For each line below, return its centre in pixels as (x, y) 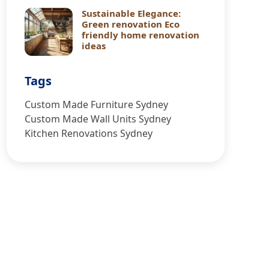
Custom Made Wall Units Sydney (98, 119)
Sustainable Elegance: (131, 13)
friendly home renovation (141, 35)
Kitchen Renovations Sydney (89, 133)
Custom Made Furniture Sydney (97, 104)
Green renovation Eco (131, 24)
